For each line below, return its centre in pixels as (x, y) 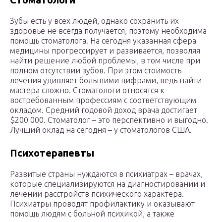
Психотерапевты (52, 153)
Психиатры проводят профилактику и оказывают (102, 204)
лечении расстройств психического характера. (97, 194)
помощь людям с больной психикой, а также (92, 214)
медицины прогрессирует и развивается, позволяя (105, 51)
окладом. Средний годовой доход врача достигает (104, 110)
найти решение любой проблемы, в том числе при (105, 61)
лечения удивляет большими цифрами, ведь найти (106, 81)
